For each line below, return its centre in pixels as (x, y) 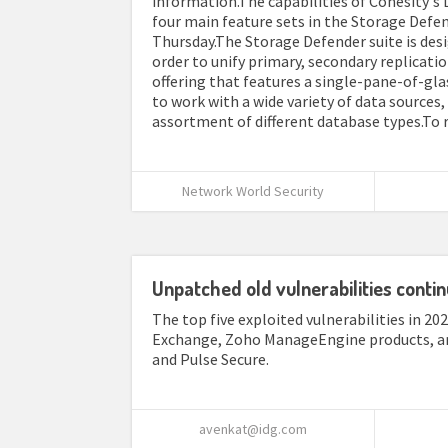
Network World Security (253, 191)
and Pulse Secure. (210, 359)
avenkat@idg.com (253, 429)
